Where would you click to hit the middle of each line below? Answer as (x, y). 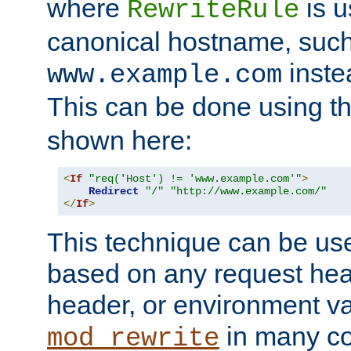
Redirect (114, 192)
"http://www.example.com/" (248, 192)
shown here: (119, 141)
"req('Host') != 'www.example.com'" (195, 179)
